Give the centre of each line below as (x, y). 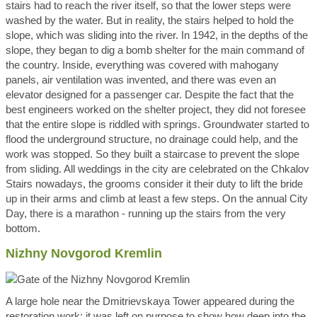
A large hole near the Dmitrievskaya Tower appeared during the (150, 301)
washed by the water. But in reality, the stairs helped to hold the (150, 20)
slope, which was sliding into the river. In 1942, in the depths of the (157, 35)
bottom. (23, 228)
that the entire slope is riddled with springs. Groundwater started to (157, 124)
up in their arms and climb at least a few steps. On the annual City (157, 198)
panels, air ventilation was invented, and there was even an (141, 80)
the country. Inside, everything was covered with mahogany (142, 65)
